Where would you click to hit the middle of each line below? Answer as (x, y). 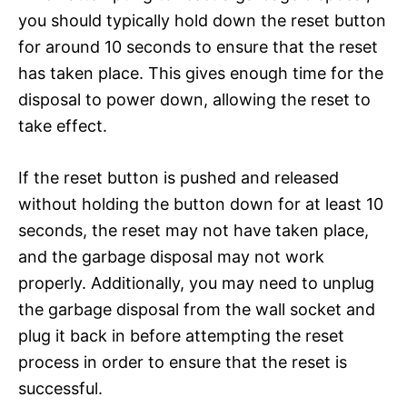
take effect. (63, 125)
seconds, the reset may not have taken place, (194, 230)
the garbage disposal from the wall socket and (197, 309)
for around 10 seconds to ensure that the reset (198, 46)
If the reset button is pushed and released (179, 177)
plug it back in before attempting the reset (181, 335)
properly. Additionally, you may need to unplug (196, 283)
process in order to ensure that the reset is (183, 362)
